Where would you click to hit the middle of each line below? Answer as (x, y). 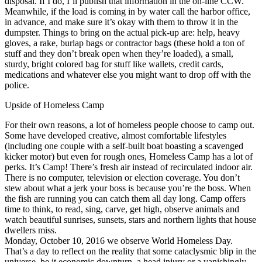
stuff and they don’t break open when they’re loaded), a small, (119, 53)
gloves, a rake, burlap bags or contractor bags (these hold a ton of (125, 43)
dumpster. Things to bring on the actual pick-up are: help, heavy (122, 32)
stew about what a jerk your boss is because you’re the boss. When (128, 188)
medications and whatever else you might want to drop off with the (128, 74)
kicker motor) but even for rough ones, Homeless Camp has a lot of (129, 156)
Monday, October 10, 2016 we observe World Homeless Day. (119, 240)
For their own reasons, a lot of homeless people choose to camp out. (130, 125)
